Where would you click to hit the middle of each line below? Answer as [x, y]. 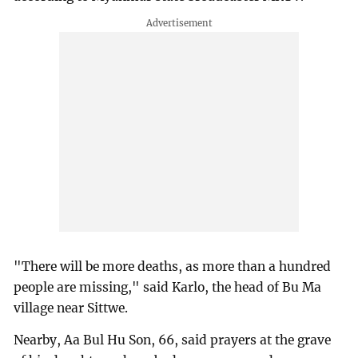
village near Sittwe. [71, 308]
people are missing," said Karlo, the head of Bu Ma [168, 287]
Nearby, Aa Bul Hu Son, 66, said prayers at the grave [173, 340]
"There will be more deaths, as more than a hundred [173, 266]
